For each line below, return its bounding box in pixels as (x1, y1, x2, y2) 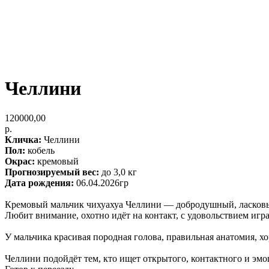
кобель (25, 145, 55, 156)
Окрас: (5, 156, 35, 166)
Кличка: (5, 134, 41, 145)
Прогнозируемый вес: (5, 166, 99, 177)
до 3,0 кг (99, 166, 137, 177)
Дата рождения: (5, 177, 76, 188)
